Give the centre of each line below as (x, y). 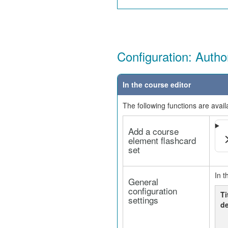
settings (143, 200)
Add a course (153, 131)
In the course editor (157, 84)
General (143, 181)
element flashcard (162, 140)
